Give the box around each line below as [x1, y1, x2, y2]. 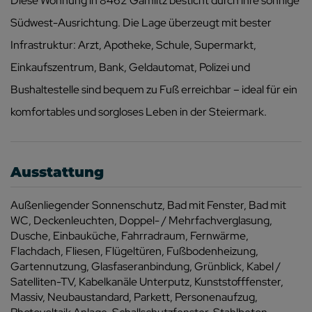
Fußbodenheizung [166, 243, 256, 258]
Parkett [134, 289, 170, 304]
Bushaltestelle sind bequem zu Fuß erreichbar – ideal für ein [10, 81, 297, 97]
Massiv [10, 289, 42, 304]
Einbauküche [53, 228, 116, 243]
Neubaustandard [47, 289, 129, 304]
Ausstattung [10, 163, 104, 180]
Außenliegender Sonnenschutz [10, 197, 162, 212]
